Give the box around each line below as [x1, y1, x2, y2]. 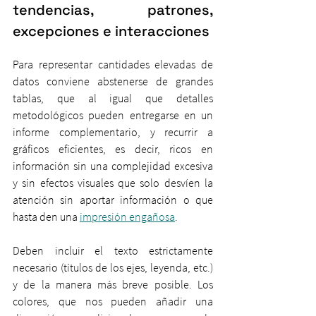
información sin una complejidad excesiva [13, 159, 213, 173]
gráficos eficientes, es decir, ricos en [13, 142, 213, 156]
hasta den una [13, 209, 80, 224]
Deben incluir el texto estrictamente [13, 243, 213, 257]
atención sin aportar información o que [13, 193, 213, 207]
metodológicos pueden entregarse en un [13, 108, 213, 122]
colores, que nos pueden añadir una [13, 294, 213, 308]
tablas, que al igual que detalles [13, 91, 213, 105]
